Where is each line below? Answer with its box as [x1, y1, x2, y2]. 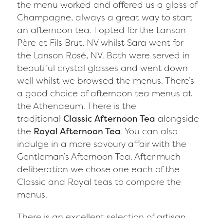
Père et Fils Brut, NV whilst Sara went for [17, 36, 183, 49]
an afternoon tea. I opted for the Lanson [17, 24, 186, 36]
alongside [155, 112, 199, 125]
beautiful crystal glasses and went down [17, 62, 188, 74]
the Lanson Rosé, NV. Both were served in [17, 49, 190, 61]
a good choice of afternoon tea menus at [17, 87, 192, 99]
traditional [17, 112, 63, 125]
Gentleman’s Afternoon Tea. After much [17, 150, 181, 163]
